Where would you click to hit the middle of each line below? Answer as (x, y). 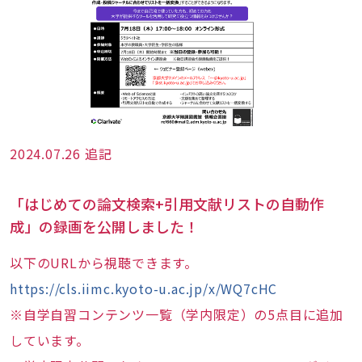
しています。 (50, 340)
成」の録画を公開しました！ (104, 226)
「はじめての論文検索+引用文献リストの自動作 (167, 204)
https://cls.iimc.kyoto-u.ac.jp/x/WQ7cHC (144, 288)
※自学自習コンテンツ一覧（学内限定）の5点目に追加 (177, 314)
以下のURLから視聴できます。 (104, 263)
